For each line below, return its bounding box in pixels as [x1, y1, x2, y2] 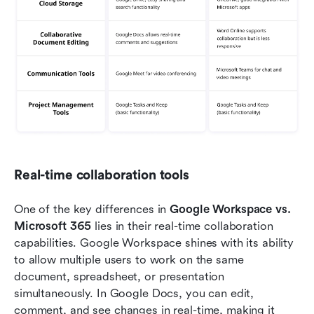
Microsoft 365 [14, 219, 92, 233]
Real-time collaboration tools [14, 168, 189, 184]
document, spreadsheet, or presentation [14, 270, 225, 284]
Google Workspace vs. [170, 203, 291, 217]
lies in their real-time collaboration [91, 219, 273, 233]
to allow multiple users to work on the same [14, 253, 244, 267]
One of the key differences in [14, 203, 170, 217]
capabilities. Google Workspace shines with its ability [14, 236, 294, 250]
